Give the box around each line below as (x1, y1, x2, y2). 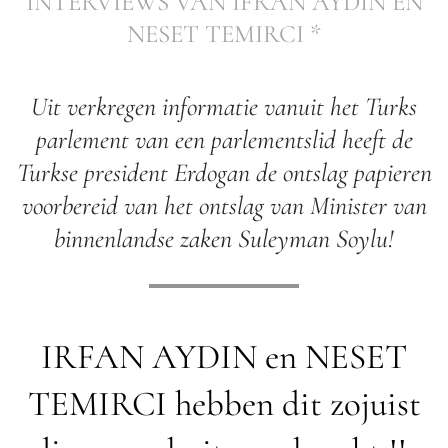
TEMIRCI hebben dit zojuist (27, 382, 421, 425)
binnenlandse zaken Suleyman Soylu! (54, 222, 394, 254)
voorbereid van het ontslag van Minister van (21, 189, 427, 221)
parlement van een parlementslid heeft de (35, 123, 413, 155)
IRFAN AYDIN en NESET (41, 335, 407, 378)
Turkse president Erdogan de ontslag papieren (16, 156, 432, 188)
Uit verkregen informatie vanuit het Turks (31, 90, 417, 122)
